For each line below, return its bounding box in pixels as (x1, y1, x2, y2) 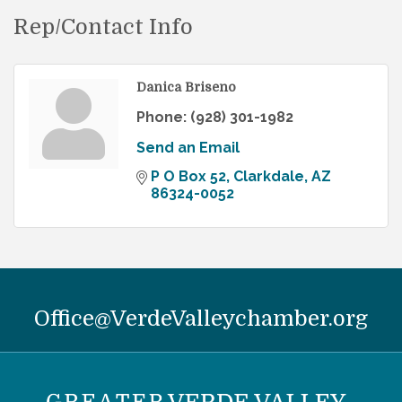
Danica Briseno (136, 80, 236, 95)
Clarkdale (233, 168, 304, 186)
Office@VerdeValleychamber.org (34, 306, 368, 332)
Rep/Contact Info (13, 14, 193, 40)
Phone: (136, 109, 187, 127)
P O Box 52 (151, 168, 226, 186)
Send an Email (136, 139, 240, 157)
